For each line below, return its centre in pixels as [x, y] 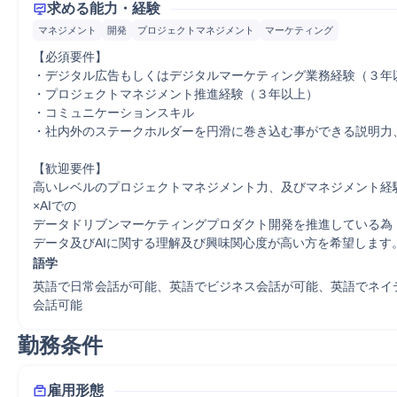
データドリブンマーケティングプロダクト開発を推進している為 [213, 224]
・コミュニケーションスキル [113, 113]
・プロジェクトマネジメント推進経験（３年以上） [175, 94]
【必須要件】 [70, 57]
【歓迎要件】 [70, 168]
